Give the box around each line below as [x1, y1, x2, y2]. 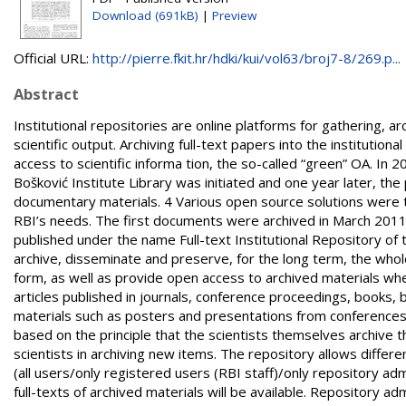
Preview [212, 7, 256, 24]
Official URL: [14, 49, 92, 67]
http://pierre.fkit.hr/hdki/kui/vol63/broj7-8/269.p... [92, 49, 401, 67]
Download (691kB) [92, 7, 198, 24]
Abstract [14, 83, 79, 104]
